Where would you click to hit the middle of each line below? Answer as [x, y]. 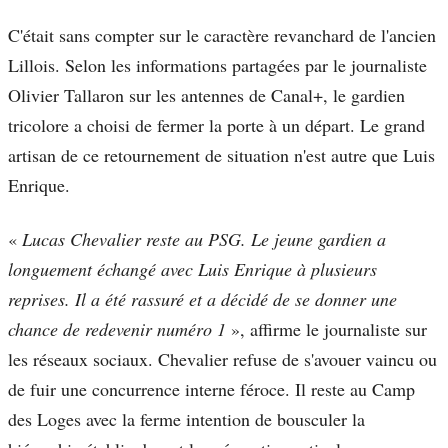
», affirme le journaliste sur [326, 329]
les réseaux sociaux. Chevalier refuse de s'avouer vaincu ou [222, 359]
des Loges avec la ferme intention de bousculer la [186, 419]
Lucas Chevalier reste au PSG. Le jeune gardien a [204, 239]
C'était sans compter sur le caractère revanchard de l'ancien [222, 35]
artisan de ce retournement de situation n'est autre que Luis [221, 155]
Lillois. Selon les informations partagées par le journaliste [217, 65]
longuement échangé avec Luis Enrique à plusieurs [192, 269]
